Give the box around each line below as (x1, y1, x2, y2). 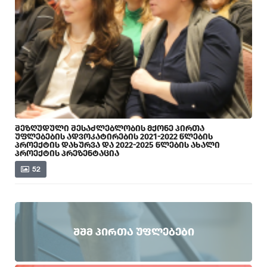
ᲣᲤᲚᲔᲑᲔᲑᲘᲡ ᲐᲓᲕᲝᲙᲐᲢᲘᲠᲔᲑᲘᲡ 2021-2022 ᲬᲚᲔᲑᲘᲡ (15, 132, 213, 142)
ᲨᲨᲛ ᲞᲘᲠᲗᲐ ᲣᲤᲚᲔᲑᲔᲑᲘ (73, 225, 194, 238)
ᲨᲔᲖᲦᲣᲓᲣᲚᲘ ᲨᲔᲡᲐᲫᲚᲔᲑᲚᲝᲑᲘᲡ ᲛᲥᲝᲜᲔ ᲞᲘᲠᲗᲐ (15, 123, 204, 134)
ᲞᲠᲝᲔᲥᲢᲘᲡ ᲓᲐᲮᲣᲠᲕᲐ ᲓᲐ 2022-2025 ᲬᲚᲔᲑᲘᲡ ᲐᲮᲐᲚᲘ (15, 140, 220, 151)
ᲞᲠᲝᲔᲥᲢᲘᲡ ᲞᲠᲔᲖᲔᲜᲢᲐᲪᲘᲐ (15, 148, 119, 159)
